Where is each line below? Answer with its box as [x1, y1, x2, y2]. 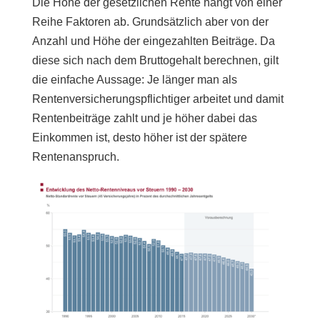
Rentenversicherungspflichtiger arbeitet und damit [31, 92, 284, 105]
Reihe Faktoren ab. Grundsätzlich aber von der [31, 15, 269, 28]
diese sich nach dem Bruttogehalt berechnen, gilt [31, 54, 279, 66]
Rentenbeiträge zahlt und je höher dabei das [31, 111, 257, 124]
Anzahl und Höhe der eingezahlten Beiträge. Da [31, 34, 275, 47]
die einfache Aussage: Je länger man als [31, 73, 237, 86]
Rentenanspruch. [31, 150, 119, 163]
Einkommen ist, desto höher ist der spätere [31, 131, 247, 144]
